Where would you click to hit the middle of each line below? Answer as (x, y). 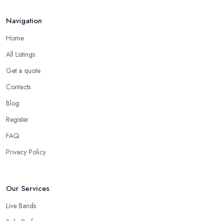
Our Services (28, 189)
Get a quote (23, 71)
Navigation (24, 21)
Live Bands (21, 206)
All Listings (20, 55)
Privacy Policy (26, 152)
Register (17, 120)
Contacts (18, 87)
